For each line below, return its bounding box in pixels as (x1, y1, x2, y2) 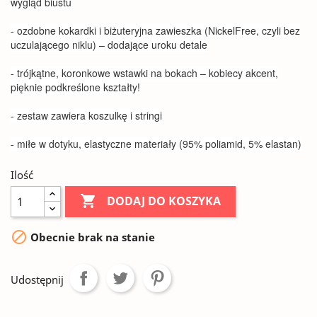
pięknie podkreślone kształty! (11, 80, 140, 94)
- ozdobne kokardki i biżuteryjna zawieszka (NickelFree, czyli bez (11, 23, 300, 38)
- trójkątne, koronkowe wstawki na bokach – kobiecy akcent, (11, 66, 278, 80)
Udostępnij (11, 272, 64, 287)
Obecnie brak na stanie (28, 230, 155, 245)
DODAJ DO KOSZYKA (107, 193, 221, 209)
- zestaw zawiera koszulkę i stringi (11, 108, 162, 122)
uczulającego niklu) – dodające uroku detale (11, 38, 207, 52)
